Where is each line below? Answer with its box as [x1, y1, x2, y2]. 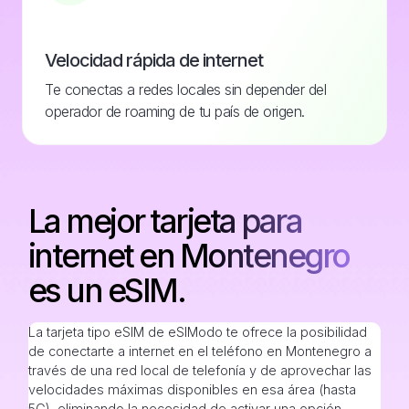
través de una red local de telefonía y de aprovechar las [27, 362, 372, 379]
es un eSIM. [27, 271, 185, 310]
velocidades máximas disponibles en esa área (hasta [27, 382, 356, 398]
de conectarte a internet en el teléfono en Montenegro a [27, 343, 372, 360]
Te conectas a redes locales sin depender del [45, 80, 326, 100]
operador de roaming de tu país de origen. [45, 102, 305, 121]
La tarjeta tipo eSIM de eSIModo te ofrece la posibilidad [27, 324, 367, 341]
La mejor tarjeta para [27, 202, 302, 241]
